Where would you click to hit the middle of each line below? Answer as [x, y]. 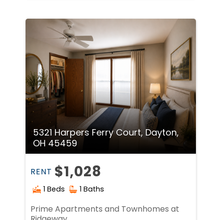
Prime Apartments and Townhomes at [105, 209]
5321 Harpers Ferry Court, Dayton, [106, 132]
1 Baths [92, 189]
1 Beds [54, 189]
